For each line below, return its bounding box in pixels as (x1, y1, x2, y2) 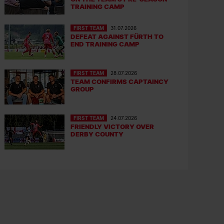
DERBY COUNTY (70, 130, 124, 138)
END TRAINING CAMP (70, 40, 140, 48)
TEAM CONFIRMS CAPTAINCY (70, 77, 169, 85)
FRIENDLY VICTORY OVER (70, 122, 154, 130)
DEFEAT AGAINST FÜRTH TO (70, 32, 164, 40)
